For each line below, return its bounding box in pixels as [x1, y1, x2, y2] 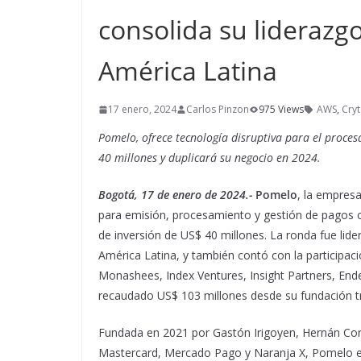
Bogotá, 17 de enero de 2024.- [98, 187, 252, 203]
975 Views [259, 102, 304, 117]
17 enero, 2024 [108, 102, 176, 117]
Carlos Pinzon [186, 102, 249, 117]
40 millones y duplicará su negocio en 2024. [98, 150, 321, 166]
